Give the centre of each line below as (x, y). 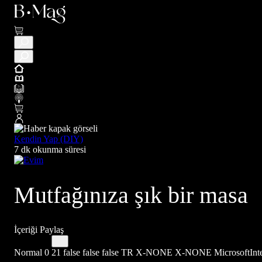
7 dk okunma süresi (50, 149)
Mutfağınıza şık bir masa (131, 195)
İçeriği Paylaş (39, 229)
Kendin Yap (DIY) (49, 139)
